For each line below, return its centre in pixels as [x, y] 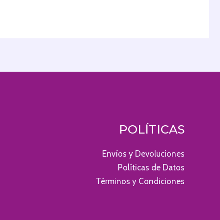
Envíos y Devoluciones [143, 153]
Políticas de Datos [151, 167]
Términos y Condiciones [140, 181]
